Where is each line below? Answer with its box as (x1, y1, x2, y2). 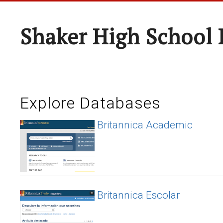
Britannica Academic (97, 119, 193, 131)
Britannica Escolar (97, 189, 180, 201)
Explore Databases (20, 94, 161, 112)
